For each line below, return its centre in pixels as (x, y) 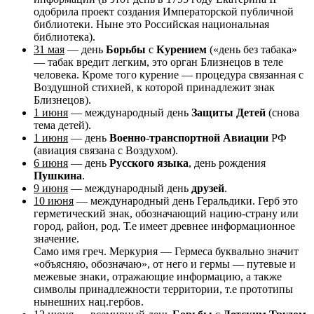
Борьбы (126, 50)
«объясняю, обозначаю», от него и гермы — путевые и (165, 264)
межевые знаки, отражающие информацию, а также (158, 277)
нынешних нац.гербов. (89, 302)
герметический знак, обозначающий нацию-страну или (166, 214)
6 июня (51, 163)
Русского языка (149, 163)
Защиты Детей (228, 113)
